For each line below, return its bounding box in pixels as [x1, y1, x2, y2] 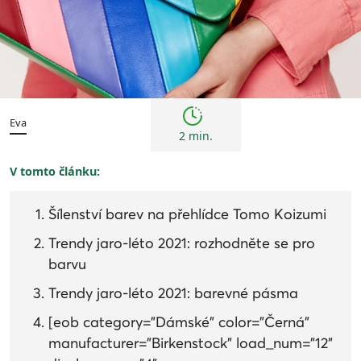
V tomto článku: [10, 164, 100, 180]
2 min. [178, 128, 213, 144]
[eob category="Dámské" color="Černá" [48, 313, 309, 332]
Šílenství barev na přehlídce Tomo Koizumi [48, 205, 326, 224]
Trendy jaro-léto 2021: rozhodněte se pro [48, 234, 315, 253]
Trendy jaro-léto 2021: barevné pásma [48, 284, 298, 303]
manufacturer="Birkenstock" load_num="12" [48, 334, 333, 353]
